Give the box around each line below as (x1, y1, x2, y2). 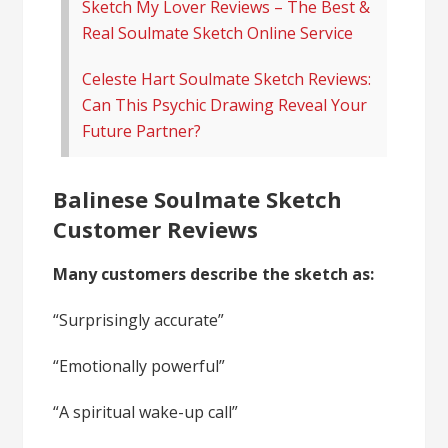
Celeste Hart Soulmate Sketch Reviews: (82, 68, 372, 91)
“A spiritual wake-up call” (53, 401, 239, 424)
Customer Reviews (53, 214, 259, 245)
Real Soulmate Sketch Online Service (82, 22, 354, 45)
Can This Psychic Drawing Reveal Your (82, 94, 368, 117)
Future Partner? (82, 120, 202, 143)
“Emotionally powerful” (53, 355, 226, 378)
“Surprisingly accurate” (53, 309, 225, 332)
